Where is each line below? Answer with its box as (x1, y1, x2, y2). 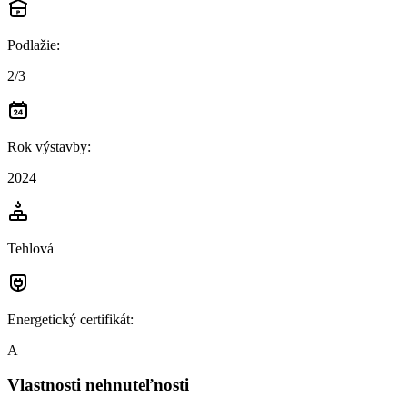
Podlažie (7, 36, 56, 53)
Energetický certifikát (7, 311, 130, 327)
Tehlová (7, 240, 54, 256)
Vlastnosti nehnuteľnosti (7, 375, 189, 395)
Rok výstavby (7, 138, 87, 154)
